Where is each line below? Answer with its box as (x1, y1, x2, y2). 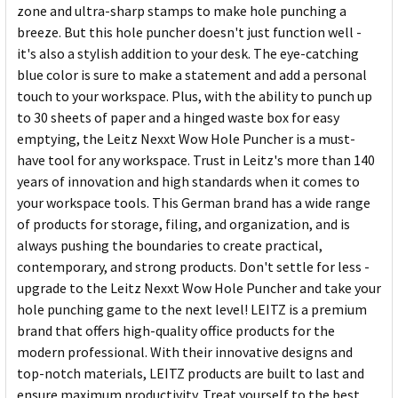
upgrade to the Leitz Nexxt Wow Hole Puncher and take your (17, 279, 381, 298)
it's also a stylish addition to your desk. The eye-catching (17, 44, 359, 63)
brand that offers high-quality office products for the (17, 322, 335, 340)
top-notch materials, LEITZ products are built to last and (17, 364, 364, 383)
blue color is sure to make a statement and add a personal (17, 66, 367, 84)
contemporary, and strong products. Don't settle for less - (17, 258, 370, 276)
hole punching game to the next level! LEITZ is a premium (17, 300, 367, 319)
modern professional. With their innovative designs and (17, 343, 353, 362)
